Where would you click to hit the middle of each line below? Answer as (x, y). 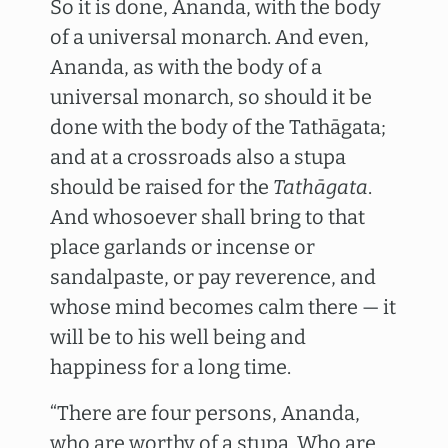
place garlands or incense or (182, 247)
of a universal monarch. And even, (209, 37)
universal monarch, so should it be (211, 97)
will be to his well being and (178, 337)
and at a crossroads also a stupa (198, 157)
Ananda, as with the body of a (186, 67)
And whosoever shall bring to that (207, 217)
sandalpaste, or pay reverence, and (213, 277)
